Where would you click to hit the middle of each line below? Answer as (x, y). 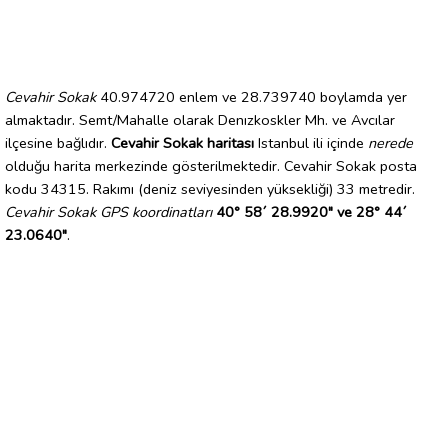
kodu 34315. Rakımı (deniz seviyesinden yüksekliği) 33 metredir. (210, 188)
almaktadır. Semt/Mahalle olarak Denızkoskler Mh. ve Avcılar (200, 119)
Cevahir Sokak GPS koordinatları (108, 211)
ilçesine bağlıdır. (58, 142)
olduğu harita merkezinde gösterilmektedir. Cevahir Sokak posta (211, 165)
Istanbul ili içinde (311, 142)
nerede (390, 142)
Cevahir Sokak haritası (182, 142)
